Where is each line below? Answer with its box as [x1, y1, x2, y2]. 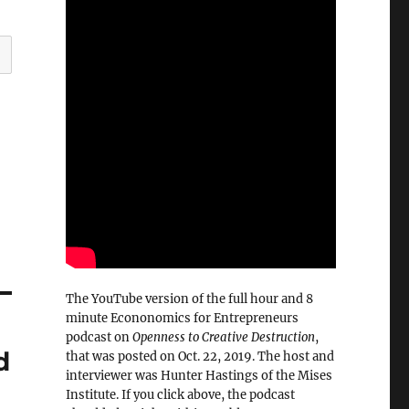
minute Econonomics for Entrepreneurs [65, 310, 299, 327]
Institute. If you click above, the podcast [65, 387, 295, 404]
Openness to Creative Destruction [131, 330, 315, 346]
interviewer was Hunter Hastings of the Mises [65, 368, 332, 384]
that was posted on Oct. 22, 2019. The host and [65, 349, 334, 365]
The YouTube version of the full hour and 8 [65, 291, 313, 308]
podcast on [65, 330, 132, 346]
